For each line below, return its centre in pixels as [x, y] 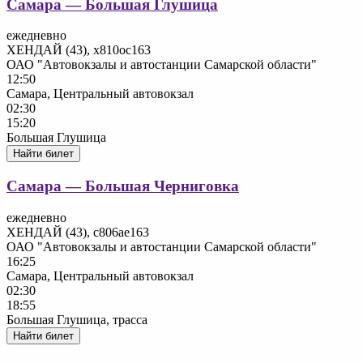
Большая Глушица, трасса [77, 319]
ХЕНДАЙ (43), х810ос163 [79, 50]
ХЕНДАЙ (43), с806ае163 [78, 232]
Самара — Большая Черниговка [123, 186]
